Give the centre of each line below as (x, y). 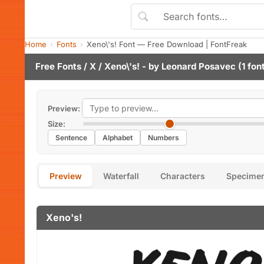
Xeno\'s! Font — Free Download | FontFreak (167, 44)
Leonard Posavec (199, 66)
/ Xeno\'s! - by (129, 66)
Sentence (71, 138)
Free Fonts (58, 66)
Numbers (164, 138)
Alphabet (118, 138)
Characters (183, 176)
